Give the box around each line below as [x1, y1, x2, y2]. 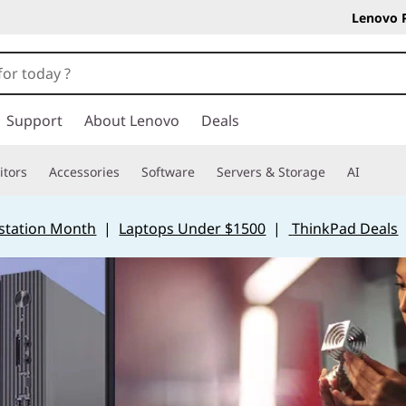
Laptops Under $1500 [119, 218, 266, 238]
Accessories [49, 163, 120, 180]
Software [141, 163, 195, 180]
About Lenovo [84, 111, 179, 130]
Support [6, 111, 63, 130]
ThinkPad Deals [292, 218, 399, 238]
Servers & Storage [217, 163, 325, 180]
